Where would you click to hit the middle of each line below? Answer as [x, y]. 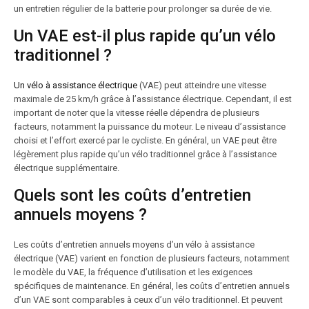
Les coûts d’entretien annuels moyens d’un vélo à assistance [134, 245]
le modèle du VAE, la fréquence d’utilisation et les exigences [133, 272]
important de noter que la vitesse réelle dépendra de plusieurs [137, 113]
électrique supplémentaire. [67, 168]
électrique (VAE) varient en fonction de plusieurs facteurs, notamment [152, 258]
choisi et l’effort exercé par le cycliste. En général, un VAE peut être [145, 140]
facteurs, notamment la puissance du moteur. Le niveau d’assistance [150, 127]
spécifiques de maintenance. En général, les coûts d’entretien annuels [152, 286]
